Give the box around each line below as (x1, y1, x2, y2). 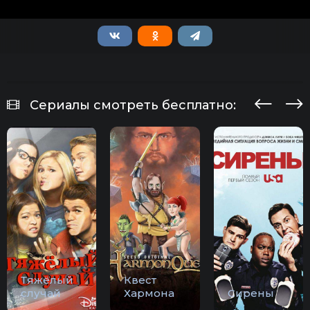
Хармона (124, 286, 175, 300)
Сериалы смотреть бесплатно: (30, 98, 236, 113)
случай (21, 286, 61, 300)
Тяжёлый (21, 273, 73, 287)
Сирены (227, 286, 274, 300)
